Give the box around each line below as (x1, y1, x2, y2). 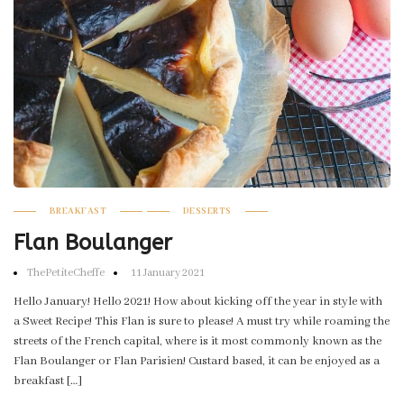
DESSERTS (182, 206, 232, 218)
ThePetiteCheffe (27, 266, 105, 280)
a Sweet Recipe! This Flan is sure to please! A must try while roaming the (14, 314, 390, 330)
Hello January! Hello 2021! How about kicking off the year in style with (14, 294, 382, 310)
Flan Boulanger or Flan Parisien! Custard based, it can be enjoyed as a (14, 353, 380, 370)
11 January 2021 (129, 266, 205, 280)
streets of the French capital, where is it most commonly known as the (14, 334, 381, 350)
